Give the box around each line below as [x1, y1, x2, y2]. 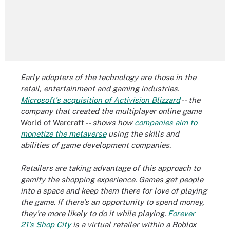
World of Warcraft [21, 118, 84, 127]
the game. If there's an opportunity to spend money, [21, 197, 204, 206]
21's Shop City [21, 220, 71, 229]
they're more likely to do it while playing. [21, 208, 168, 218]
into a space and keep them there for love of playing [21, 186, 207, 195]
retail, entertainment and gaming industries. [21, 84, 179, 93]
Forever [168, 208, 195, 218]
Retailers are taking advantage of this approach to [21, 163, 200, 172]
